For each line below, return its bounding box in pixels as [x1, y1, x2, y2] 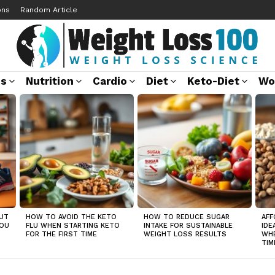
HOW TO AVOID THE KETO [26, 213, 117, 221]
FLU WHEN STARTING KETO [26, 222, 120, 230]
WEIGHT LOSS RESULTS [144, 230, 227, 238]
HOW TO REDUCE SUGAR [144, 213, 230, 221]
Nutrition [26, 75, 74, 87]
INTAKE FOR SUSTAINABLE [144, 222, 233, 230]
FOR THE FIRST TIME [26, 230, 97, 238]
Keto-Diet [187, 75, 239, 87]
